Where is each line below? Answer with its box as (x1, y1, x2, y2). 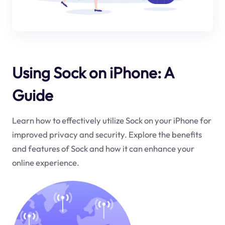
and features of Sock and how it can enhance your (12, 143, 194, 154)
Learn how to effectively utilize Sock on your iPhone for (12, 115, 211, 126)
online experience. (12, 157, 79, 168)
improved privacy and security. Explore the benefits (12, 129, 202, 140)
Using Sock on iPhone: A (12, 62, 174, 82)
